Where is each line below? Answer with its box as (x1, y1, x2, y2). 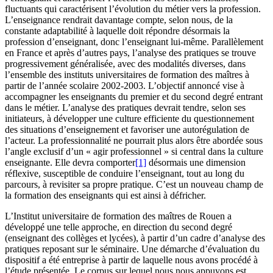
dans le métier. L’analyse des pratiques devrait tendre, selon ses (5, 102, 246, 113)
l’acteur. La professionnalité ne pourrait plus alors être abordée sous (5, 135, 263, 146)
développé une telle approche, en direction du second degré (5, 221, 232, 232)
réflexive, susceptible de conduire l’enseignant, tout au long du (5, 168, 244, 179)
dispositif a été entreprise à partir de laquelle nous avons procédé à (5, 254, 258, 265)
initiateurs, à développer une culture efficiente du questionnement (5, 113, 254, 124)
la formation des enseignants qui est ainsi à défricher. (5, 190, 206, 200)
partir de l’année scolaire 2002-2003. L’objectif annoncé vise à (5, 80, 244, 91)
